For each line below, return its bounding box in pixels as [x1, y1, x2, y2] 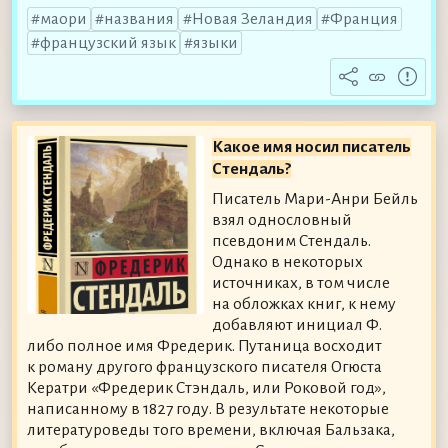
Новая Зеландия [191, 10, 313, 29]
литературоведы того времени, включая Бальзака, [26, 420, 395, 439]
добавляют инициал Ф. [212, 315, 383, 334]
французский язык [39, 34, 176, 53]
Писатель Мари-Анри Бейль [212, 189, 419, 208]
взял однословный [212, 210, 353, 229]
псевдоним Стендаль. [212, 231, 372, 250]
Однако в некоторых [212, 252, 364, 271]
